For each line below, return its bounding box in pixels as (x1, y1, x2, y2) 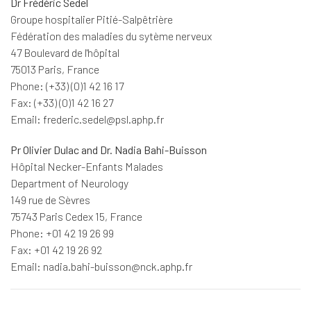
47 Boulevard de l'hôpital (10, 46, 119, 59)
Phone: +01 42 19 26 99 (10, 226, 114, 239)
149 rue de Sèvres (10, 193, 90, 206)
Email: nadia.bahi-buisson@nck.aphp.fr (10, 260, 192, 273)
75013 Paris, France (10, 62, 99, 76)
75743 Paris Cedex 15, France (10, 210, 142, 223)
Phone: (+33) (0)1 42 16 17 (10, 79, 124, 92)
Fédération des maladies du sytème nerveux (10, 29, 212, 42)
